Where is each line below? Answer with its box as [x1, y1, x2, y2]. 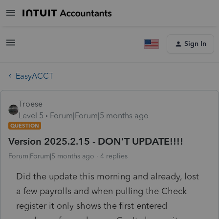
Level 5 [19, 110, 44, 120]
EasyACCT [16, 71, 53, 81]
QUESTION [10, 122, 39, 129]
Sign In [184, 40, 206, 48]
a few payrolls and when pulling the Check [16, 185, 187, 197]
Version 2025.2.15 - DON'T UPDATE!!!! [8, 135, 183, 147]
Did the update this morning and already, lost [16, 171, 199, 182]
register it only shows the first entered [16, 200, 167, 211]
